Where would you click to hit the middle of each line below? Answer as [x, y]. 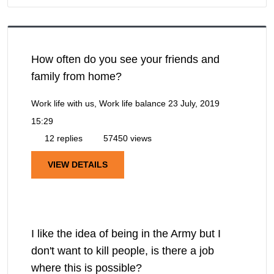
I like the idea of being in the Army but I [126, 233]
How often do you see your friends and [125, 59]
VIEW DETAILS [78, 164]
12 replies [62, 138]
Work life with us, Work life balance [98, 103]
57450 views [126, 138]
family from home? [76, 76]
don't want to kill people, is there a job [123, 250]
